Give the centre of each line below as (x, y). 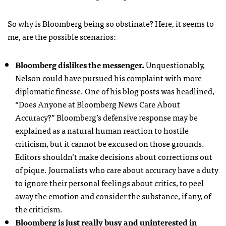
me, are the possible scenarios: (62, 36)
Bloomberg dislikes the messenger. (80, 65)
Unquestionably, (175, 65)
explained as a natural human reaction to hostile (102, 130)
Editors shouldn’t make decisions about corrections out (114, 156)
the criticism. (39, 209)
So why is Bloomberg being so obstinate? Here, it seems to (111, 23)
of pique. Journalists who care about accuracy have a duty (117, 169)
